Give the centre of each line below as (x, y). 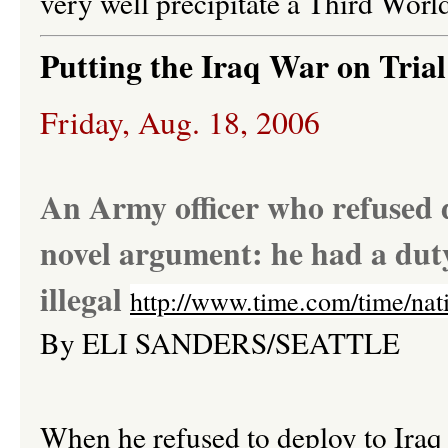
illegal (85, 298)
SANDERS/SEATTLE (264, 342)
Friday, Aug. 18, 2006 (180, 121)
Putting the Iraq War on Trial (243, 65)
